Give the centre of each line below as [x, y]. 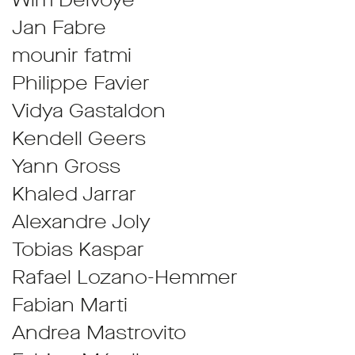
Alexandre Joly [81, 222]
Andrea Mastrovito [99, 333]
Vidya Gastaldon [89, 111]
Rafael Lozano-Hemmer [125, 277]
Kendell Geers [79, 139]
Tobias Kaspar [78, 250]
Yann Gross [66, 166]
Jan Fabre [59, 28]
